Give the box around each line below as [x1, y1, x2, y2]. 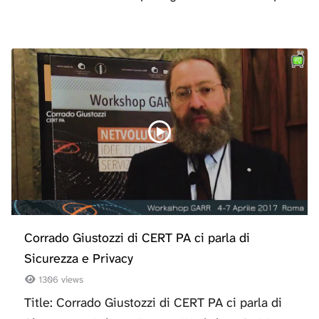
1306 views [36, 273, 84, 286]
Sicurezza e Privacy [24, 250, 133, 268]
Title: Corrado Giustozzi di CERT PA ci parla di [24, 293, 282, 311]
